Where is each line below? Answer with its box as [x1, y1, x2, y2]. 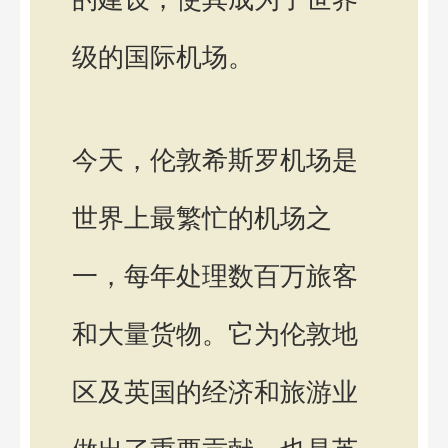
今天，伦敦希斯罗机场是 [72, 145, 358, 176]
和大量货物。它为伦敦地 [72, 319, 358, 350]
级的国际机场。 [72, 41, 254, 72]
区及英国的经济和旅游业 [72, 377, 358, 408]
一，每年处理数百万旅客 [72, 261, 358, 292]
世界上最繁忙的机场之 [72, 203, 332, 234]
